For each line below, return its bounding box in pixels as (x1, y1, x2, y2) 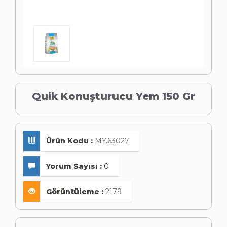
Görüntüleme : (46, 187, 103, 196)
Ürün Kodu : (46, 136, 93, 145)
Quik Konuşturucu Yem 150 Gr (32, 90, 195, 102)
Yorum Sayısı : (46, 162, 102, 171)
